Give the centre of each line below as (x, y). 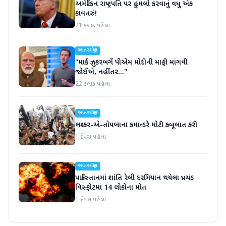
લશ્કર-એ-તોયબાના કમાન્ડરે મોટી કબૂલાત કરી (136, 125)
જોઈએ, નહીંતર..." (101, 72)
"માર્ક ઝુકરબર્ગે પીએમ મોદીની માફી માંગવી (131, 63)
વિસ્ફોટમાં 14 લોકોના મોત (111, 188)
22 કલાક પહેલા (93, 84)
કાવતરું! (86, 14)
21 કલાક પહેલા (93, 25)
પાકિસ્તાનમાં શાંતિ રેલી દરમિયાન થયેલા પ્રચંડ (134, 178)
